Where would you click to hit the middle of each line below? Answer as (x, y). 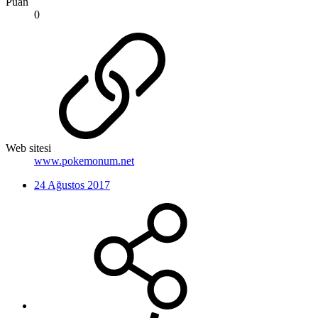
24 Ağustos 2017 (72, 185)
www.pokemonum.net (84, 160)
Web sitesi (28, 148)
